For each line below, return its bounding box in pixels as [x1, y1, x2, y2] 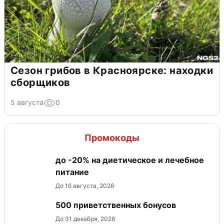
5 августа [10, 97, 43, 106]
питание [55, 166, 89, 177]
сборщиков [10, 76, 70, 88]
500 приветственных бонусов [55, 199, 176, 210]
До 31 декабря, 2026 [55, 214, 115, 222]
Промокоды [84, 132, 139, 143]
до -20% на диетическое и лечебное [55, 154, 204, 165]
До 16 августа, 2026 [55, 181, 114, 189]
